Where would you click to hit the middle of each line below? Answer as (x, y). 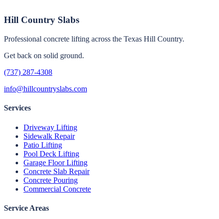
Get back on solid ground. (44, 56)
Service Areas (26, 208)
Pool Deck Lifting (51, 153)
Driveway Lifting (50, 127)
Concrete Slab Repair (56, 171)
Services (17, 108)
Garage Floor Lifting (55, 162)
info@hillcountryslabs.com (45, 89)
